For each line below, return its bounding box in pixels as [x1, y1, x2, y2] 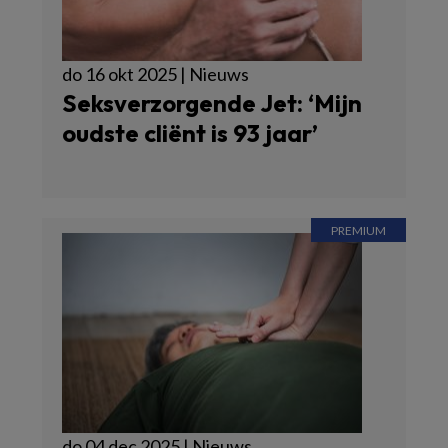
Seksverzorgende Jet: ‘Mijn [62, 88, 362, 119]
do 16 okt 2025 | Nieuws [62, 63, 249, 86]
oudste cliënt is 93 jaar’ [62, 118, 318, 149]
